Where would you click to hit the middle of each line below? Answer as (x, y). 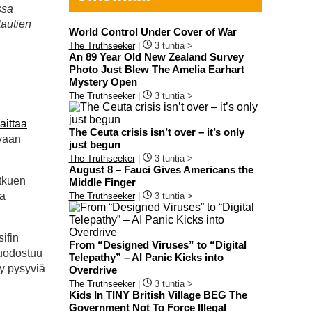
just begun (94, 144)
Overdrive (93, 270)
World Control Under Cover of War (153, 31)
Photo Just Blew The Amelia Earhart (156, 69)
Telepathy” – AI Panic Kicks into (146, 257)
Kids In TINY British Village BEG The (158, 295)
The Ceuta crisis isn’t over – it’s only (156, 132)
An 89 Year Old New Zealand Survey (156, 56)
